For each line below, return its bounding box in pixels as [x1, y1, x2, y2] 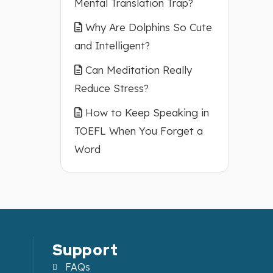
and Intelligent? [74, 39, 150, 52]
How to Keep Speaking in [85, 106, 209, 119]
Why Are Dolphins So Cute [85, 21, 212, 34]
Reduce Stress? [74, 82, 149, 94]
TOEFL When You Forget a [74, 124, 203, 137]
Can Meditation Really [85, 63, 192, 76]
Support [52, 240, 118, 260]
